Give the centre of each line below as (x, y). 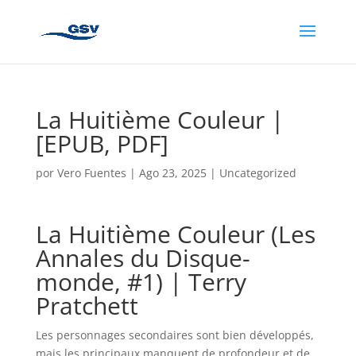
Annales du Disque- (143, 258)
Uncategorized (257, 173)
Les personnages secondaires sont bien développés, (174, 335)
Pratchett (87, 306)
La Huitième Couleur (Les (175, 234)
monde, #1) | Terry (141, 282)
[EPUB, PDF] (102, 143)
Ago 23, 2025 (172, 173)
